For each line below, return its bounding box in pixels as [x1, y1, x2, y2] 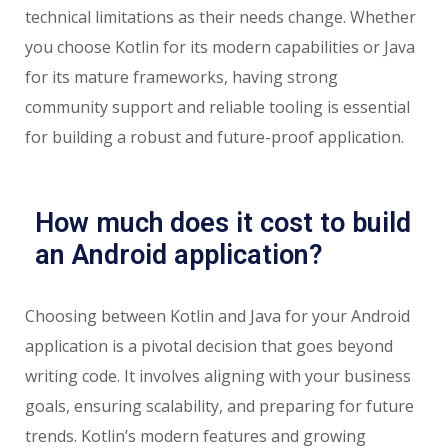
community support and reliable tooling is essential [25, 95, 410, 118]
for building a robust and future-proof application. [25, 125, 404, 148]
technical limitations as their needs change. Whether [25, 5, 416, 28]
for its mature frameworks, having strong [25, 65, 338, 88]
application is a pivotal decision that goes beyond [25, 334, 393, 357]
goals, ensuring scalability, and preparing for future [25, 394, 414, 417]
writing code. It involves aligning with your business [25, 364, 411, 387]
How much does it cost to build [35, 206, 411, 239]
